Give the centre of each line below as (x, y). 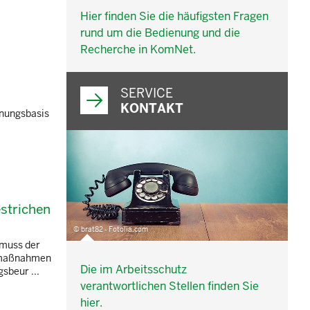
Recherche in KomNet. (138, 50)
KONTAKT (152, 109)
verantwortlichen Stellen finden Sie (170, 286)
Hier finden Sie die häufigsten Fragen (174, 17)
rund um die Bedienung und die (160, 33)
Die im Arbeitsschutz (134, 270)
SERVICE (147, 93)
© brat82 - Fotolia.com (111, 230)
